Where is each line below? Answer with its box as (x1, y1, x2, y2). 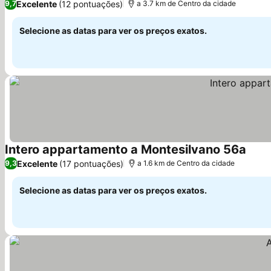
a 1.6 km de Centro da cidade (137, 158, 235, 168)
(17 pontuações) (59, 158, 123, 169)
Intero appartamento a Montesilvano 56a (5, 142, 246, 157)
